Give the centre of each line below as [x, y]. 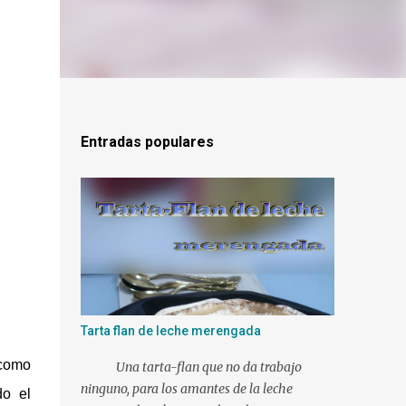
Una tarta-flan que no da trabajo [191, 367]
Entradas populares [147, 142]
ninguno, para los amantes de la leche [186, 389]
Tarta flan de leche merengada [170, 331]
